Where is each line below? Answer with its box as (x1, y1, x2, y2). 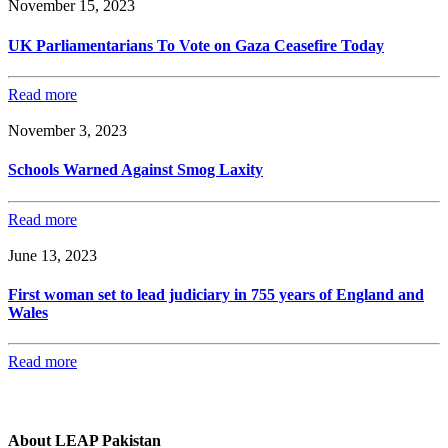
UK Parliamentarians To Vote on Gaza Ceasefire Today (8, 36, 384, 54)
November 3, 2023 (8, 122, 127, 140)
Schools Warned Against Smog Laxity (8, 161, 263, 179)
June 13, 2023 (8, 246, 97, 264)
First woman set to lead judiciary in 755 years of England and (8, 285, 424, 303)
